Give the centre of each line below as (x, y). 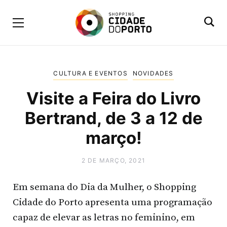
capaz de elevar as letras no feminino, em (104, 218)
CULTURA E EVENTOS (90, 73)
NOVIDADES (153, 73)
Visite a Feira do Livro (113, 98)
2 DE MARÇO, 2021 (113, 160)
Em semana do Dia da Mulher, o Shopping (104, 187)
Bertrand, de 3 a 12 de (113, 118)
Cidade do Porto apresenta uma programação (112, 203)
